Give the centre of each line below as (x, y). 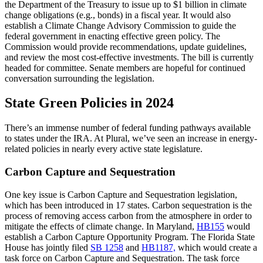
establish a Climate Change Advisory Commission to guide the (120, 25)
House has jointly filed (48, 247)
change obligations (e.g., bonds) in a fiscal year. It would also (118, 15)
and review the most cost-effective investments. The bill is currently (129, 57)
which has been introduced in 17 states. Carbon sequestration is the (128, 205)
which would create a (216, 247)
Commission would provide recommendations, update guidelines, (126, 46)
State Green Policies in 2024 (89, 103)
